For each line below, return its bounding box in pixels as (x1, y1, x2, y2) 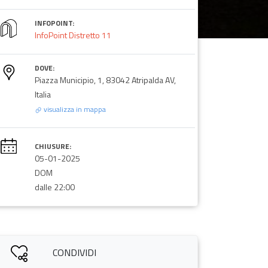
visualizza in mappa (41, 103, 106, 115)
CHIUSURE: (34, 140, 71, 152)
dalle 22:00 (34, 180, 75, 193)
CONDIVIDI (53, 245, 97, 260)
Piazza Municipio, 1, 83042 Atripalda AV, (34, 73, 176, 86)
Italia (34, 87, 51, 100)
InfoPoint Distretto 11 (34, 28, 111, 41)
